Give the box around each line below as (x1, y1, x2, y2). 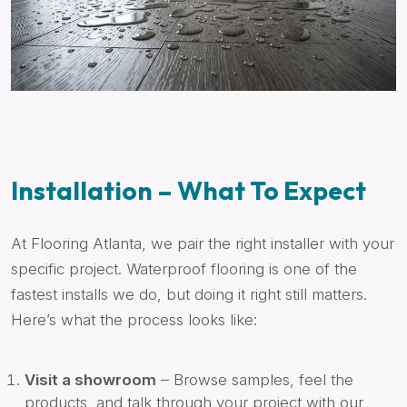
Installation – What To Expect (11, 174, 366, 206)
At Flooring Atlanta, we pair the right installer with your (11, 233, 394, 253)
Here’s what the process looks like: (11, 310, 257, 329)
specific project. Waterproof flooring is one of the (11, 259, 357, 278)
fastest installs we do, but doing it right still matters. (11, 284, 367, 303)
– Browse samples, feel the (156, 370, 353, 389)
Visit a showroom (25, 370, 156, 389)
